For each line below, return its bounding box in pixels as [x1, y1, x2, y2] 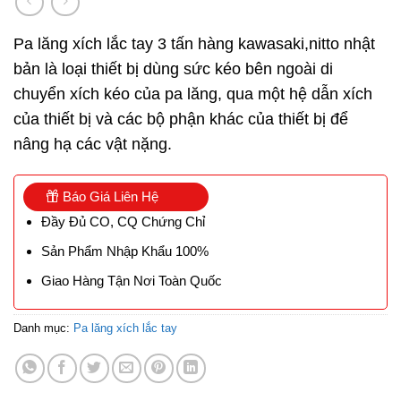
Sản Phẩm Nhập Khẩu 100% [40, 243, 209, 260]
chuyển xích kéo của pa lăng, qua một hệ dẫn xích [13, 84, 372, 103]
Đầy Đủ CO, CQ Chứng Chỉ [40, 214, 205, 230]
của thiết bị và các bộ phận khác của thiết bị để [13, 109, 348, 128]
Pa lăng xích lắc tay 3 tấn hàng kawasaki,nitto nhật [13, 34, 375, 53]
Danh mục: [13, 321, 73, 336]
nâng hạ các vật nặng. [13, 134, 172, 153]
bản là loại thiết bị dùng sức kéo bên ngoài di [13, 59, 333, 78]
